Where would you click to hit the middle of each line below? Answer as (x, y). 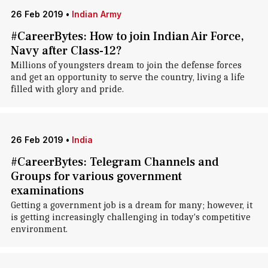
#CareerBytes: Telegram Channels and (115, 162)
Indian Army (96, 14)
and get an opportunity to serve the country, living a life (127, 77)
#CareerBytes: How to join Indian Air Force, (127, 36)
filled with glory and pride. (67, 89)
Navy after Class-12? (66, 51)
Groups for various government (96, 176)
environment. (39, 229)
